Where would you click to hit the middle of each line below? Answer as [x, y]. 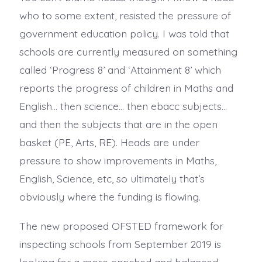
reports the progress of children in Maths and [126, 87]
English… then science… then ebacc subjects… [123, 106]
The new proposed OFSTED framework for [121, 225]
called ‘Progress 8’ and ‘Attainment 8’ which [120, 69]
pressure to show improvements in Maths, [118, 160]
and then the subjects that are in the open [118, 124]
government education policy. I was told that [124, 33]
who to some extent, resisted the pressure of [125, 15]
